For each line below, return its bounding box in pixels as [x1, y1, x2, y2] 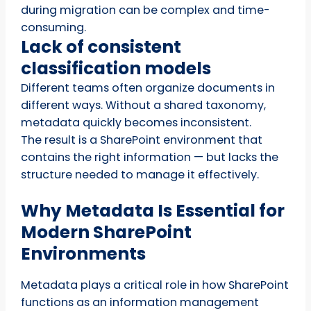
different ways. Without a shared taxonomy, [21, 96, 267, 113]
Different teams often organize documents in [21, 79, 276, 96]
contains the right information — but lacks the [21, 149, 279, 165]
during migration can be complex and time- [21, 1, 271, 18]
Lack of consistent [21, 34, 182, 59]
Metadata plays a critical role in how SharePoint [21, 276, 289, 293]
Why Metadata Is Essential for [21, 199, 285, 224]
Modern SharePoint [21, 220, 192, 245]
